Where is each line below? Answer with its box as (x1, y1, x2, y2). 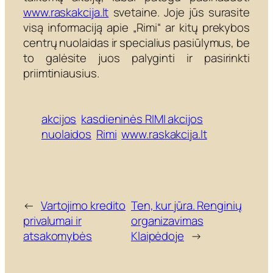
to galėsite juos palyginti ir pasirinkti (23, 49, 250, 66)
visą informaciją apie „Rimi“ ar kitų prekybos (23, 19, 250, 35)
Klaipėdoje (130, 228, 184, 244)
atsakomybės (23, 228, 92, 244)
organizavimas (130, 213, 204, 229)
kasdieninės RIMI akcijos (81, 110, 203, 127)
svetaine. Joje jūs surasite (108, 4, 250, 20)
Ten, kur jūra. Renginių (130, 197, 242, 214)
